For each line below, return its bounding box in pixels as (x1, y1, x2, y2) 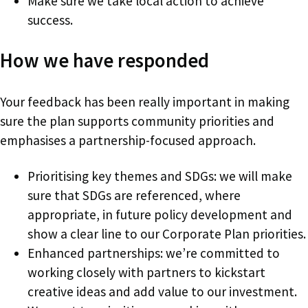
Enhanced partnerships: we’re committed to (27, 244, 280, 261)
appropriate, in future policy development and (27, 206, 292, 223)
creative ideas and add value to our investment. (27, 283, 297, 300)
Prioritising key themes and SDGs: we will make (27, 167, 292, 184)
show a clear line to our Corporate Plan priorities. (27, 225, 306, 242)
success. (27, 11, 73, 28)
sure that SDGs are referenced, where (27, 186, 241, 203)
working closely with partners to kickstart (27, 263, 265, 280)
